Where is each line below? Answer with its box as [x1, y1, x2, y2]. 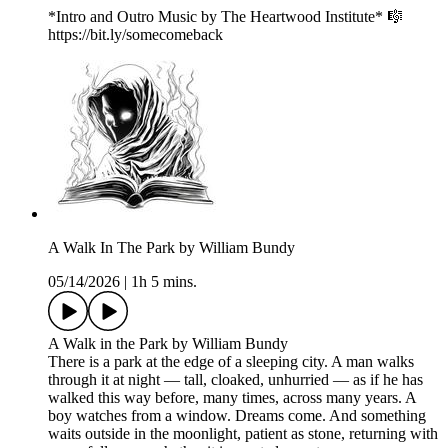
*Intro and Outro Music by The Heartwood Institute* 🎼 [48, 8, 403, 26]
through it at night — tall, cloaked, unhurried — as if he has [48, 371, 423, 389]
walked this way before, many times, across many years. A [48, 389, 416, 407]
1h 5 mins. [131, 273, 197, 291]
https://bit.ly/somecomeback [48, 26, 223, 44]
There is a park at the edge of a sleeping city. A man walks [48, 353, 414, 371]
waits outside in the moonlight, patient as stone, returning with [48, 425, 438, 443]
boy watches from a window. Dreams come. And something [48, 407, 426, 425]
